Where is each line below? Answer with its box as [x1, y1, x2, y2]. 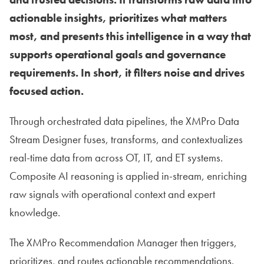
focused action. [9, 84, 84, 99]
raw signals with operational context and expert [9, 187, 215, 202]
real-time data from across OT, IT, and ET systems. [9, 150, 223, 166]
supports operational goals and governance [9, 47, 226, 62]
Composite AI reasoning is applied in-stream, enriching [9, 169, 247, 184]
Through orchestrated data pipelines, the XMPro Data [9, 114, 239, 129]
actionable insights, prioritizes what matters [9, 11, 227, 26]
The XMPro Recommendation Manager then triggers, [9, 235, 237, 250]
